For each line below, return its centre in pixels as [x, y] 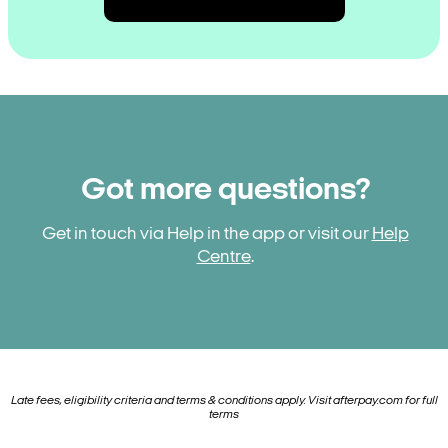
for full [420, 401]
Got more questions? [225, 191]
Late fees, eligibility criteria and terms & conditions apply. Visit [171, 401]
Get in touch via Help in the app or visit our [206, 235]
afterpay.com [367, 401]
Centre [223, 258]
